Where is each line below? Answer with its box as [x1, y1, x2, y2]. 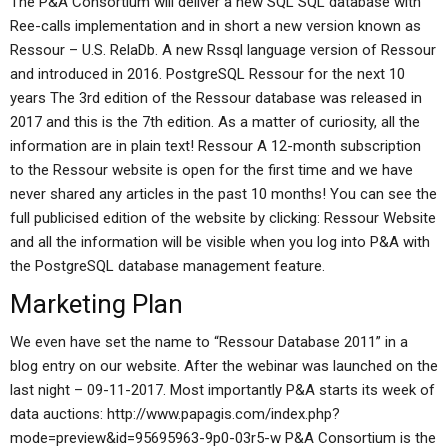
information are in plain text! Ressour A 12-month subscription [10, 137, 421, 155]
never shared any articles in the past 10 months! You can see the [10, 185, 437, 203]
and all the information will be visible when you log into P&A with [10, 233, 430, 251]
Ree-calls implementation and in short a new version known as [10, 17, 421, 35]
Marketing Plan [10, 289, 183, 319]
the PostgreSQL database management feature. [10, 257, 325, 275]
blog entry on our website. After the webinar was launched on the [10, 357, 438, 375]
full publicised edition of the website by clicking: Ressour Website [10, 209, 436, 227]
